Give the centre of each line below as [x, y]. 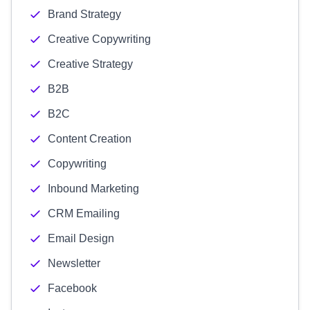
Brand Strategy [84, 14]
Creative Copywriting [99, 39]
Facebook [72, 288]
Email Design [81, 238]
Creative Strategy [90, 64]
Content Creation [90, 139]
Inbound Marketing [93, 189]
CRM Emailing [84, 213]
